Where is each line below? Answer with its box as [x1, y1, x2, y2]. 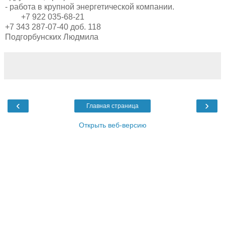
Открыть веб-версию [78, 121, 147, 129]
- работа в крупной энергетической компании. [5, 2, 174, 11]
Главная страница [86, 102, 139, 109]
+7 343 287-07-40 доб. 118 [5, 22, 101, 31]
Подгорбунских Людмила [5, 32, 98, 41]
